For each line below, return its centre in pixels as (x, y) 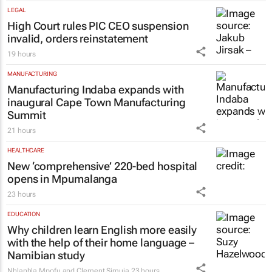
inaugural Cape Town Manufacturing (97, 102)
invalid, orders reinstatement (78, 38)
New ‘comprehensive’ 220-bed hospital (103, 166)
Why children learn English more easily (102, 229)
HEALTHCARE (26, 150)
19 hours (22, 54)
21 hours (22, 130)
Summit (27, 115)
